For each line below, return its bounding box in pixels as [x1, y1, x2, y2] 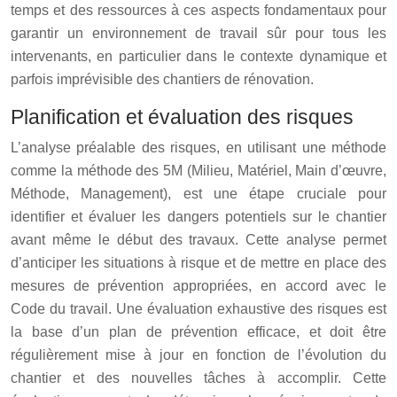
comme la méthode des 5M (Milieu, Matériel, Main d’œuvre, [11, 162, 386, 178]
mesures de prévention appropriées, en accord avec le [11, 277, 386, 293]
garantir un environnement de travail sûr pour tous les [11, 25, 386, 41]
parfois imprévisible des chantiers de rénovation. [11, 71, 314, 87]
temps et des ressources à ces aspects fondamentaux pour [11, 2, 386, 18]
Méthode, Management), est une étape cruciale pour [11, 185, 386, 201]
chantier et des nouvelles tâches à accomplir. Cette [11, 370, 386, 385]
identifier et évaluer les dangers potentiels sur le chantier [11, 208, 386, 224]
